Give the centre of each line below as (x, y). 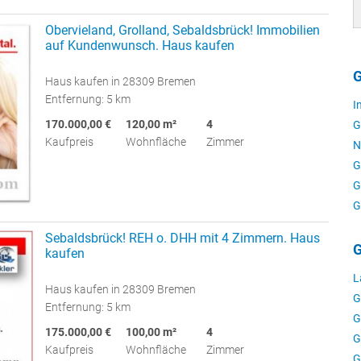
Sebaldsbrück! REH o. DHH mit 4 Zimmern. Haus (183, 239)
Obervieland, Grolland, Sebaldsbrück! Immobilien (183, 30)
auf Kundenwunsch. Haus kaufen (140, 45)
